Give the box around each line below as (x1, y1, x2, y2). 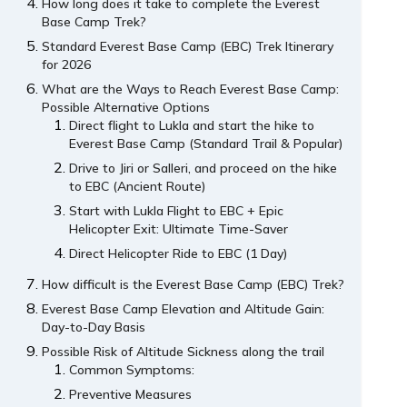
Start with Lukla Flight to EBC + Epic (69, 203, 284, 220)
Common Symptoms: (69, 362, 195, 379)
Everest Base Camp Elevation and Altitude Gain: (42, 301, 325, 318)
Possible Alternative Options (42, 99, 211, 116)
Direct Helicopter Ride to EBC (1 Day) (69, 245, 288, 263)
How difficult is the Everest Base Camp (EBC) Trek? (42, 276, 345, 293)
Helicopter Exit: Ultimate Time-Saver (69, 221, 289, 238)
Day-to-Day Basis (42, 319, 146, 336)
